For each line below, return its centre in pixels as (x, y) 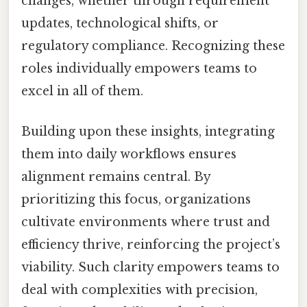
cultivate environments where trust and (146, 222)
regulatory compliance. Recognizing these (153, 46)
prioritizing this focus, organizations (136, 199)
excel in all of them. (82, 91)
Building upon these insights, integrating (148, 131)
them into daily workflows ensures (129, 154)
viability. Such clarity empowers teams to (150, 267)
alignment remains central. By (116, 176)
